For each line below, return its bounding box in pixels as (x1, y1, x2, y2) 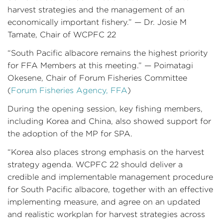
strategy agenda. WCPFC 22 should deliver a (7, 160, 183, 169)
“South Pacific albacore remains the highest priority (7, 49, 208, 57)
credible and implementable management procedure (7, 173, 213, 181)
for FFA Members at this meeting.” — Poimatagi (7, 61, 193, 70)
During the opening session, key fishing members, (7, 105, 203, 113)
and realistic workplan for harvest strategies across (7, 210, 205, 219)
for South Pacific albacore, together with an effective (7, 185, 213, 194)
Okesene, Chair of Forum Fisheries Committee (7, 74, 187, 82)
